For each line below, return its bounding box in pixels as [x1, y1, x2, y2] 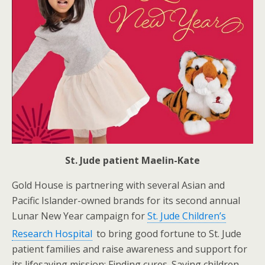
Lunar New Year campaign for [12, 209, 147, 222]
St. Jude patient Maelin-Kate [65, 154, 200, 167]
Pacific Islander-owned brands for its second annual [12, 194, 240, 207]
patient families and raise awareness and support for [12, 243, 247, 256]
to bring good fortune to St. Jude [94, 227, 241, 241]
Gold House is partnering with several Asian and [12, 179, 225, 192]
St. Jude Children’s [147, 209, 226, 222]
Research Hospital [12, 227, 92, 241]
